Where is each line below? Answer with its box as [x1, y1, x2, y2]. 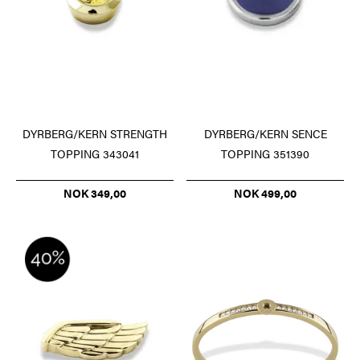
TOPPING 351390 [221, 145, 309, 162]
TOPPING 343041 [51, 145, 139, 162]
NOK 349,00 [63, 185, 126, 202]
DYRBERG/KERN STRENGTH [22, 125, 167, 141]
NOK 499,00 [234, 185, 297, 202]
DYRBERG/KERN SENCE [203, 125, 327, 141]
